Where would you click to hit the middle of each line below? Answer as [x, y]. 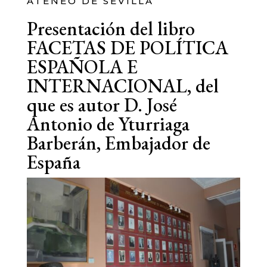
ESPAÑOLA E [82, 67]
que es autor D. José [102, 105]
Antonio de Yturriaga [108, 124]
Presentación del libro [111, 29]
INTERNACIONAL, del [122, 86]
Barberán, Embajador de [118, 143]
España [53, 162]
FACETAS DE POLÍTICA [127, 48]
